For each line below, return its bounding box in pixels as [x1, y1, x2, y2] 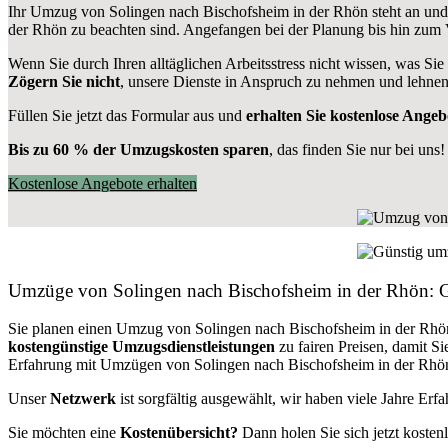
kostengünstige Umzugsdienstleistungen [8, 338, 275, 356]
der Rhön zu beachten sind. [8, 20, 183, 38]
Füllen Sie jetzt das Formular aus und [8, 106, 246, 124]
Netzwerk [50, 390, 116, 408]
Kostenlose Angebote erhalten [8, 174, 197, 192]
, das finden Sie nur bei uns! [269, 140, 445, 158]
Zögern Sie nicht [8, 72, 120, 90]
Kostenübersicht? [120, 424, 238, 442]
